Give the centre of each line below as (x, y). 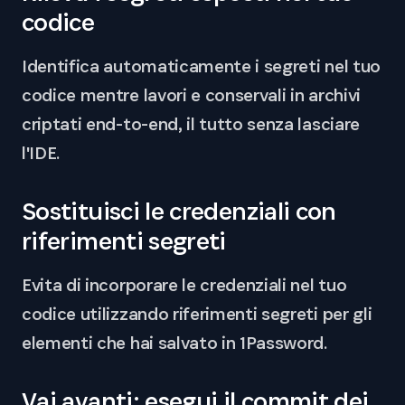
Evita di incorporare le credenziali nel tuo (184, 285)
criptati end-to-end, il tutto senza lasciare (191, 124)
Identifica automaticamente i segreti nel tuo (201, 66)
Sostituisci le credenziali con (179, 212)
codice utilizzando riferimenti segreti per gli (197, 314)
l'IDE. (41, 153)
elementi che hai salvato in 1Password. (174, 343)
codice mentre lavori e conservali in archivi (191, 95)
